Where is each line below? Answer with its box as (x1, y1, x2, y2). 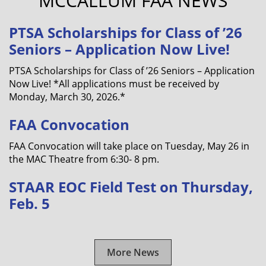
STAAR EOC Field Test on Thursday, (9, 176, 253, 197)
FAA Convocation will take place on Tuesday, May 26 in (9, 139, 249, 153)
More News (107, 245, 159, 259)
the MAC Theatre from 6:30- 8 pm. (9, 152, 159, 166)
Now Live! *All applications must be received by (9, 77, 219, 90)
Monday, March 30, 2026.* (9, 90, 125, 103)
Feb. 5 (9, 193, 50, 213)
